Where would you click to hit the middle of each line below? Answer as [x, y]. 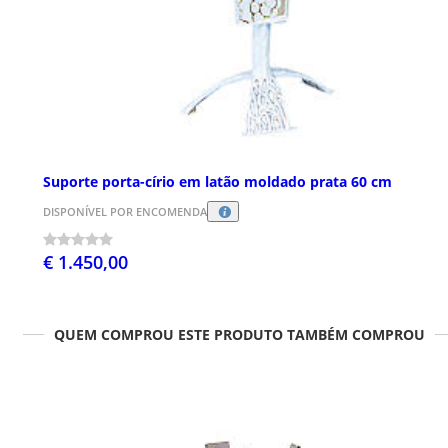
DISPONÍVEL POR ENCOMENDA [125, 212]
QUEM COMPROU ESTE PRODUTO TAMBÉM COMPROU [239, 335]
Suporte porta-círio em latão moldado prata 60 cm [217, 182]
